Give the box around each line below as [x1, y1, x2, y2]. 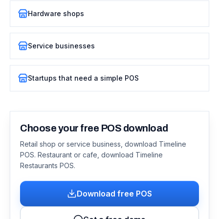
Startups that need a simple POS [28, 74, 139, 83]
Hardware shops [28, 9, 84, 18]
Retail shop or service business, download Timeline [20, 140, 186, 149]
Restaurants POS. [20, 161, 75, 170]
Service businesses [28, 42, 95, 50]
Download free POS [77, 189, 152, 199]
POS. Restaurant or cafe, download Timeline [20, 151, 163, 159]
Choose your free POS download [20, 123, 168, 134]
